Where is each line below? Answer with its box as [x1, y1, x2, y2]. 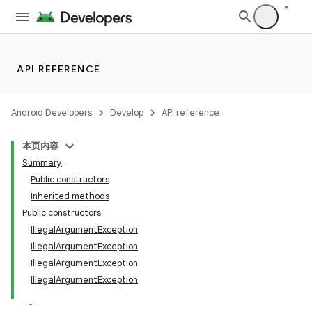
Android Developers [11, 107, 92, 118]
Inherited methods [31, 190, 109, 202]
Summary [22, 157, 62, 169]
